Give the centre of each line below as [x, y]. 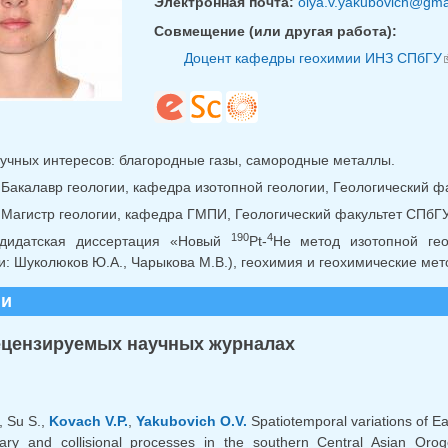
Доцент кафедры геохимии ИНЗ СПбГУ [312, 57]
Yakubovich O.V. [192, 421]
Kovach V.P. [88, 421]
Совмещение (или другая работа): [275, 30]
